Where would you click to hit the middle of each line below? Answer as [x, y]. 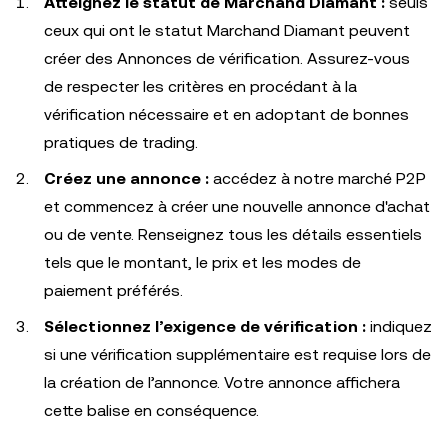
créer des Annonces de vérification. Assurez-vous [227, 58]
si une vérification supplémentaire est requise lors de [237, 354]
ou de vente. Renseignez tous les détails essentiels [233, 234]
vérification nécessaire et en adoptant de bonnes [226, 114]
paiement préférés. [113, 290]
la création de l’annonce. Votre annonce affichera [222, 382]
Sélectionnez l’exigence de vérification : [205, 326]
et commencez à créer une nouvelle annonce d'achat [237, 206]
